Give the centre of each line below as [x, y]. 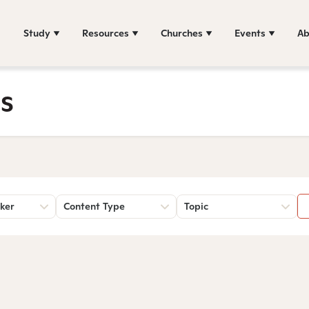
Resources [106, 33]
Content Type [94, 206]
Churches [182, 33]
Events [250, 33]
